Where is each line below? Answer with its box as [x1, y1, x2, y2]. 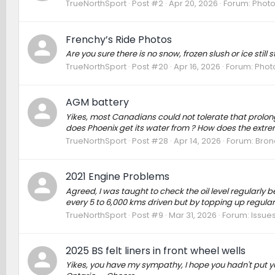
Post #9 [131, 209, 163, 221]
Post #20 [131, 61, 168, 73]
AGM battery [65, 95, 129, 110]
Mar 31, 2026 [168, 209, 217, 221]
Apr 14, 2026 [173, 134, 221, 147]
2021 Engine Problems [65, 169, 169, 184]
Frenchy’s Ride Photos [65, 32, 172, 47]
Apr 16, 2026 [173, 61, 220, 73]
